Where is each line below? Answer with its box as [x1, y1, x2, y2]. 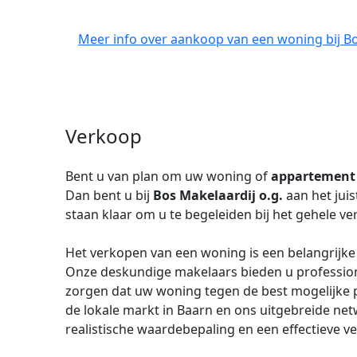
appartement [271, 167, 355, 185]
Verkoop [65, 123, 142, 149]
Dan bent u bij [65, 186, 153, 204]
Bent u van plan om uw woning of [65, 167, 271, 185]
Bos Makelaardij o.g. [153, 186, 283, 204]
